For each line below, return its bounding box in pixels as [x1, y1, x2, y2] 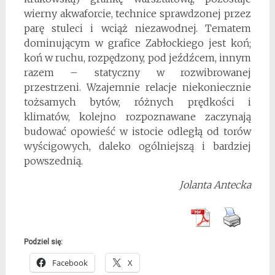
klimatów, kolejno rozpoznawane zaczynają [23, 110, 252, 123]
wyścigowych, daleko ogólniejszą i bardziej [23, 139, 252, 152]
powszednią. [23, 154, 83, 167]
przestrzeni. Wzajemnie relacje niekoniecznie [23, 80, 252, 93]
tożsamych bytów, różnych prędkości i [23, 95, 252, 108]
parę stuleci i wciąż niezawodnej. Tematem [23, 21, 252, 34]
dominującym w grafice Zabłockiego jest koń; [23, 36, 252, 49]
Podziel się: [23, 237, 63, 246]
